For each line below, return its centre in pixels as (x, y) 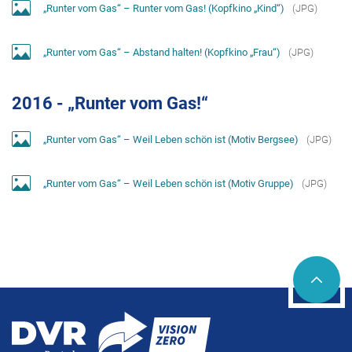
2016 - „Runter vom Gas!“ (110, 104)
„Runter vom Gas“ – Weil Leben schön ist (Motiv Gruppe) (169, 183)
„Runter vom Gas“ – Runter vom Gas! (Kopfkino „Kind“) (164, 8)
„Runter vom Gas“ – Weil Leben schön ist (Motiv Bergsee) (171, 139)
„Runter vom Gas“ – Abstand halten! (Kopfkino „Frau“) (162, 52)
